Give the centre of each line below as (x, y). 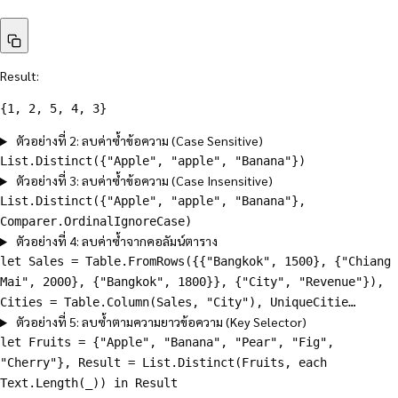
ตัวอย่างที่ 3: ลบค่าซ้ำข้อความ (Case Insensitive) (145, 181)
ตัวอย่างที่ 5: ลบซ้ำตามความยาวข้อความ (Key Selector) (162, 322)
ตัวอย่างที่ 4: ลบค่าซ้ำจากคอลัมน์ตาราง (117, 241)
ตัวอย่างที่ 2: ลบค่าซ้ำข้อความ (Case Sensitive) (140, 141)
